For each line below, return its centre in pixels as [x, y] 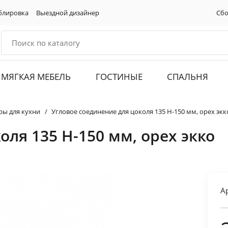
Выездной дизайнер [68, 12]
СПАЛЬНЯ [187, 77]
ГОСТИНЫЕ [119, 77]
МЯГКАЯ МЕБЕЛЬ [36, 77]
